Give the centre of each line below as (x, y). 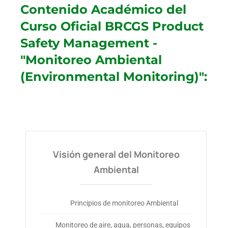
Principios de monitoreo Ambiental (124, 203)
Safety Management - (89, 43)
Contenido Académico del (103, 10)
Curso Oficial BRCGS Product (112, 26)
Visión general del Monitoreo (116, 154)
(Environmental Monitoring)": (114, 77)
